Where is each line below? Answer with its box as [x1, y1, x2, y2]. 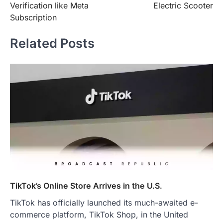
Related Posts [10, 35, 95, 51]
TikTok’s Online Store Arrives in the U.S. [10, 181, 162, 191]
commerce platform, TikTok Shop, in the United [10, 210, 188, 220]
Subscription [10, 12, 57, 22]
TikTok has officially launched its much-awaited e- [10, 198, 198, 208]
